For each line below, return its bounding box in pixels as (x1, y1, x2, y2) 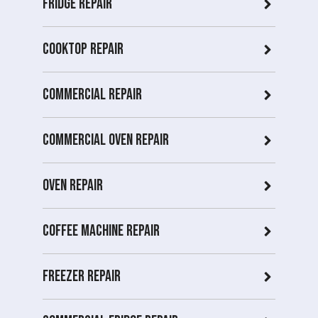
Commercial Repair (43, 85, 142, 105)
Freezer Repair (43, 267, 121, 287)
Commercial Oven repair (43, 131, 169, 150)
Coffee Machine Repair (43, 221, 160, 241)
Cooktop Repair (43, 40, 124, 60)
